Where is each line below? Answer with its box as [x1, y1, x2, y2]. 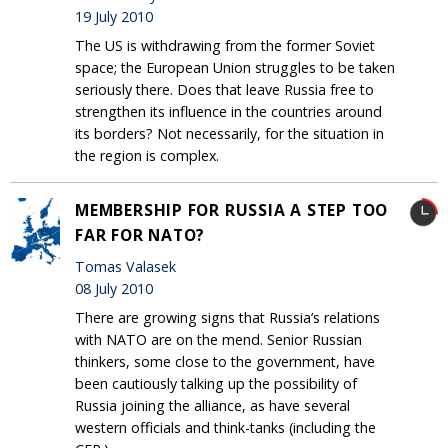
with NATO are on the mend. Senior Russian [75, 330, 362, 350]
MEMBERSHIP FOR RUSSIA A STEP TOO [75, 199, 389, 222]
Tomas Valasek [75, 256, 176, 276]
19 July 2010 [75, 6, 153, 26]
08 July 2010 [75, 278, 153, 298]
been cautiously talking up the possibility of [75, 374, 357, 394]
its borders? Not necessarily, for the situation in [75, 124, 384, 144]
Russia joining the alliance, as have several [75, 396, 350, 416]
